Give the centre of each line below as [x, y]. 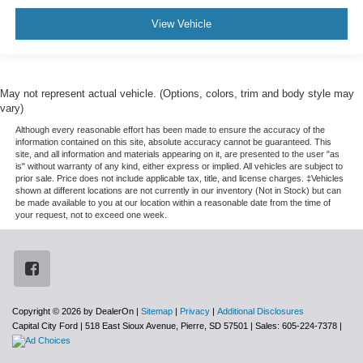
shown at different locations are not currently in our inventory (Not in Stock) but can [178, 191]
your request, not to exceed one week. [91, 215]
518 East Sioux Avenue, [130, 326]
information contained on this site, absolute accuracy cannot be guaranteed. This [173, 142]
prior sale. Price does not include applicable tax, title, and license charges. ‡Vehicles [179, 179]
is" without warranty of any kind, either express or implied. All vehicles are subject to [179, 167]
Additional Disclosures [261, 312]
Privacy [195, 312]
